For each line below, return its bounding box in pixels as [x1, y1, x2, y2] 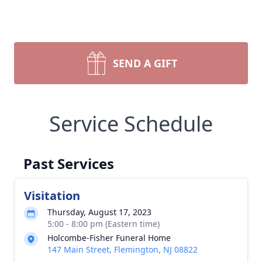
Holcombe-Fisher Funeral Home [47, 232, 171, 243]
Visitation [24, 188, 80, 204]
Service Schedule [49, 109, 213, 138]
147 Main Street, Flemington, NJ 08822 [47, 244, 198, 255]
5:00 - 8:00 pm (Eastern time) [47, 218, 160, 229]
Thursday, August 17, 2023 [47, 206, 151, 218]
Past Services [23, 154, 114, 173]
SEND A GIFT [113, 56, 177, 70]
